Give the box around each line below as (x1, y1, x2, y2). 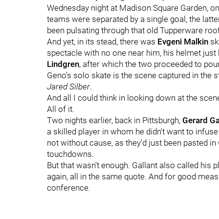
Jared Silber (47, 82, 90, 91)
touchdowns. (47, 149, 94, 159)
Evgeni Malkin (157, 37, 208, 46)
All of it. (47, 104, 74, 114)
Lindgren (47, 59, 79, 69)
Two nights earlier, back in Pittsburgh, (47, 115, 182, 125)
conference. (47, 183, 90, 193)
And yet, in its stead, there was (47, 37, 157, 46)
